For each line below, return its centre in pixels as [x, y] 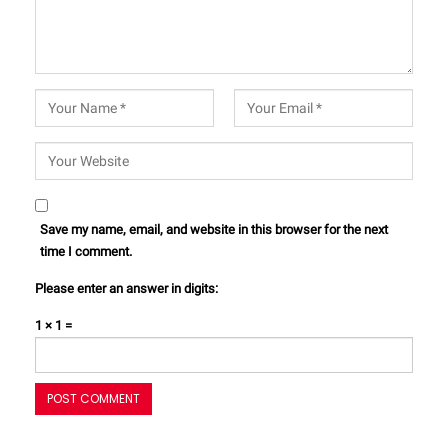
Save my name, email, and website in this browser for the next [214, 230]
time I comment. [86, 252]
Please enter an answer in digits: [126, 289]
